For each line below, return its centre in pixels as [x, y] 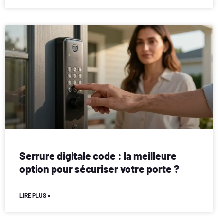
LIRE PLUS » [35, 195]
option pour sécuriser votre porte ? [99, 169]
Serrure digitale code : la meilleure [98, 156]
